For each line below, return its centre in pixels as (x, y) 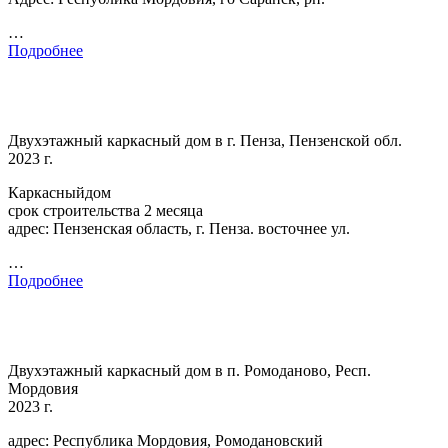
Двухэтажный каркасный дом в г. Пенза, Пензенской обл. (205, 140)
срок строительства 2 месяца (105, 210)
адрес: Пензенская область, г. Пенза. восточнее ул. (179, 228)
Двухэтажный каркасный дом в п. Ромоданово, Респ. (189, 370)
